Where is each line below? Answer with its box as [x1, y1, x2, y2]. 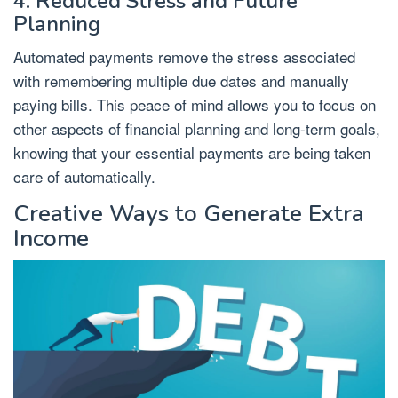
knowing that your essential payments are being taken [13, 140, 370, 163]
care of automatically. [13, 164, 155, 187]
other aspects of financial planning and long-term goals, [13, 116, 380, 139]
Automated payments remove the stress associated [13, 44, 355, 68]
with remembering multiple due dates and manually [13, 68, 349, 92]
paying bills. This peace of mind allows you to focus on [13, 92, 376, 115]
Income [13, 222, 89, 254]
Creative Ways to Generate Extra [13, 197, 364, 229]
